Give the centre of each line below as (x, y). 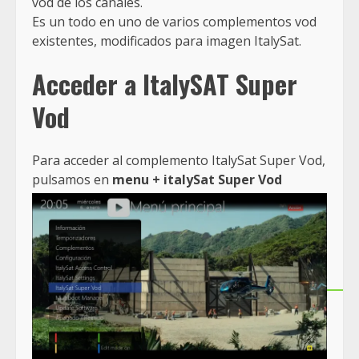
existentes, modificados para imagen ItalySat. (167, 40)
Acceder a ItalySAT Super (165, 84)
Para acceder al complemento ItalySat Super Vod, (179, 160)
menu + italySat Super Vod (197, 179)
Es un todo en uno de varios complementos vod (174, 21)
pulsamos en (72, 179)
